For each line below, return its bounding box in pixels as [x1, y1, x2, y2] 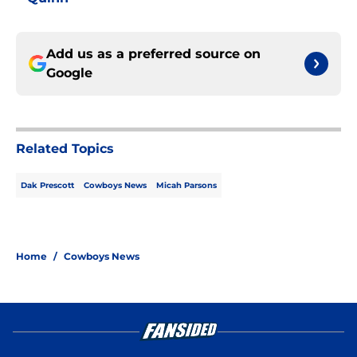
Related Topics [16, 141, 114, 157]
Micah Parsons [156, 180, 217, 191]
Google [46, 65, 92, 81]
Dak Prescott [21, 180, 74, 191]
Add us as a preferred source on [46, 46, 261, 62]
